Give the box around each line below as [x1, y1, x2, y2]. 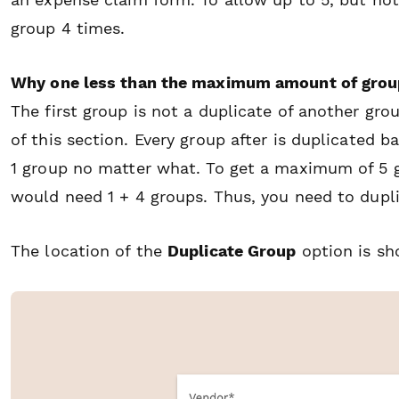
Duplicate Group [167, 240, 297, 260]
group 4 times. [11, 18, 126, 37]
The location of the [11, 240, 162, 260]
